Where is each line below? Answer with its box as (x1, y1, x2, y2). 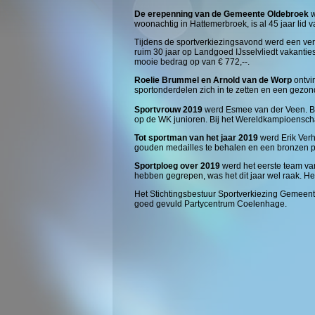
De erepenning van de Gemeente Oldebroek (134, 9, 309, 19)
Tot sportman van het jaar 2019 (134, 133, 258, 143)
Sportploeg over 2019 (134, 161, 220, 171)
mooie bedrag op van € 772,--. (134, 57, 250, 67)
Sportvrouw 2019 (134, 105, 202, 115)
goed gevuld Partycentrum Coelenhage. (134, 199, 287, 209)
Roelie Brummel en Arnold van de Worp (134, 75, 292, 85)
